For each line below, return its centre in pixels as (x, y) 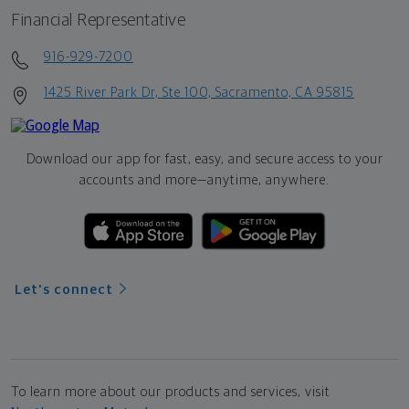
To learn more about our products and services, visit (171, 393)
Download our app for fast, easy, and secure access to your (204, 160)
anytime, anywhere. (268, 181)
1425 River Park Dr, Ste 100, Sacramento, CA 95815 (199, 93)
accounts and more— (143, 181)
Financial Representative (98, 21)
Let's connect (64, 290)
